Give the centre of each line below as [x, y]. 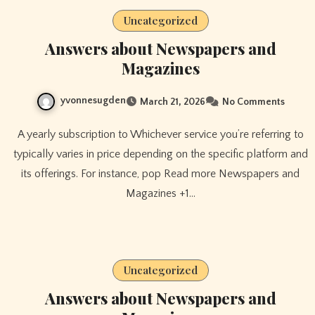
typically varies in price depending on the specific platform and [160, 154]
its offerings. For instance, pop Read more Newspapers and [160, 173]
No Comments [253, 102]
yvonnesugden [93, 101]
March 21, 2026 [172, 102]
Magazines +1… [160, 193]
